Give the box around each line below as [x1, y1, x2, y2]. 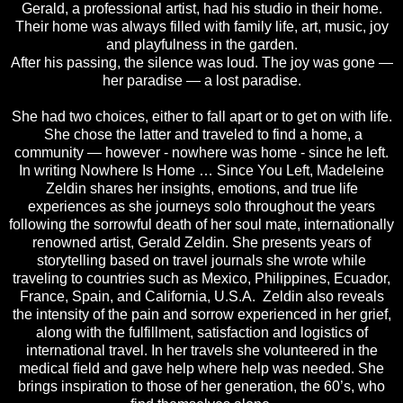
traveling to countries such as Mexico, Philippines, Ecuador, [13, 270, 390, 286]
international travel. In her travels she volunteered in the [25, 342, 378, 358]
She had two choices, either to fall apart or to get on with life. [11, 108, 392, 124]
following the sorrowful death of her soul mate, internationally [9, 216, 394, 232]
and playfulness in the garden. [105, 36, 298, 52]
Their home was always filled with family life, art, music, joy [14, 18, 389, 34]
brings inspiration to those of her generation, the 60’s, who [18, 378, 385, 394]
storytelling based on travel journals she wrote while [37, 252, 366, 268]
